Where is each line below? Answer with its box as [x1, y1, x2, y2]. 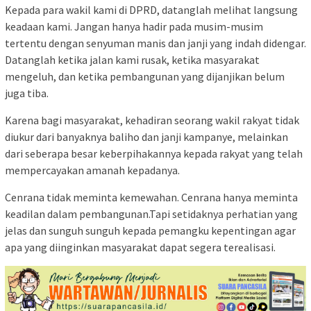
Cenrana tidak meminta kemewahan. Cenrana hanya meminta [5, 190, 298, 204]
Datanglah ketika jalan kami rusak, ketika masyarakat [5, 52, 260, 67]
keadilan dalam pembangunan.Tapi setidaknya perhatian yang [5, 206, 298, 221]
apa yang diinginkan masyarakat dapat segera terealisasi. [5, 239, 276, 254]
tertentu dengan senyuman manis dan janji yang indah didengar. [5, 35, 306, 50]
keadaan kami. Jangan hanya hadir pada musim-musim [5, 19, 263, 33]
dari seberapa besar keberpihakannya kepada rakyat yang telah [5, 146, 303, 160]
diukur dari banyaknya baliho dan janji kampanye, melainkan [5, 129, 288, 144]
